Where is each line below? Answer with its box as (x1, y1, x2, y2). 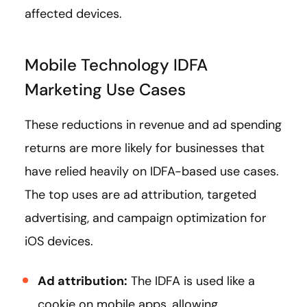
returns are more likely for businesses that (25, 140, 265, 157)
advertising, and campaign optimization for (25, 210, 267, 227)
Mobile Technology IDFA (25, 54, 208, 76)
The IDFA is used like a (127, 273, 255, 290)
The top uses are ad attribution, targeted (25, 186, 256, 204)
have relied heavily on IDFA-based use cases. (25, 163, 279, 180)
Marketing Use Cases (25, 79, 186, 101)
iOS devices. (25, 233, 93, 250)
